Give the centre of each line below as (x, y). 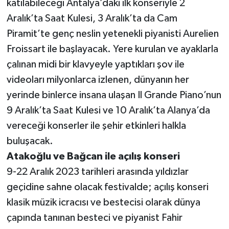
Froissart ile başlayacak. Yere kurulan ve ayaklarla (112, 49)
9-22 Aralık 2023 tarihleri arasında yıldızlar (97, 172)
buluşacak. (30, 141)
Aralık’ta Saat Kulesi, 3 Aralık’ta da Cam (92, 19)
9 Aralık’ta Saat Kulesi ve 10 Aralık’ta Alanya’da (108, 111)
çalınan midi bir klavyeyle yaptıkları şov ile (95, 65)
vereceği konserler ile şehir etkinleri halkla (96, 126)
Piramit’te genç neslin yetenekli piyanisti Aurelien (112, 34)
